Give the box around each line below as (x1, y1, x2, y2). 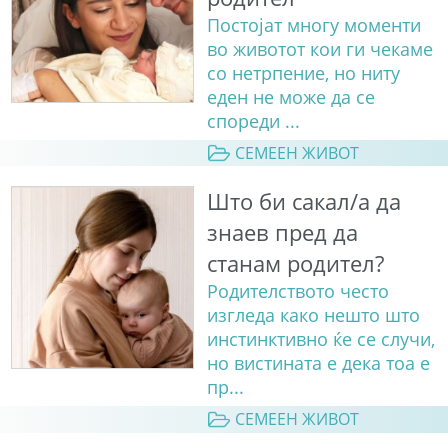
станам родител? (206, 248, 384, 280)
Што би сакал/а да (206, 186, 401, 218)
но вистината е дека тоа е (206, 351, 430, 376)
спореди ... (206, 109, 300, 134)
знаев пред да (206, 217, 358, 249)
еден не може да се (206, 85, 375, 110)
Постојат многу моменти (206, 13, 421, 38)
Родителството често (206, 279, 389, 304)
